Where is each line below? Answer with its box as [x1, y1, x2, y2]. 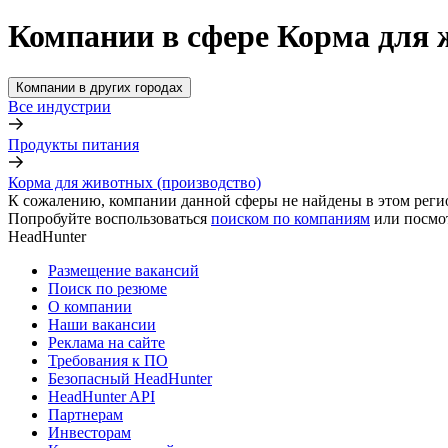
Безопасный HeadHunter [48, 369, 212, 387]
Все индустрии [8, 97, 111, 115]
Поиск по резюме [48, 279, 167, 297]
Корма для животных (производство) [8, 173, 261, 191]
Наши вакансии [48, 315, 156, 333]
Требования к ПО [48, 351, 168, 369]
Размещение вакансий [48, 261, 199, 279]
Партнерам [48, 405, 123, 423]
